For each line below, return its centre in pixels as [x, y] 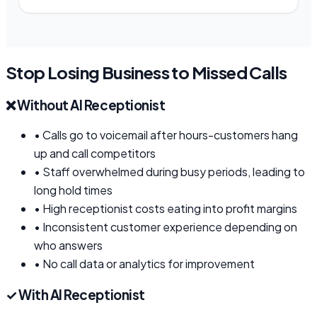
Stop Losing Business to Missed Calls [146, 72]
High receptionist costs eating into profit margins [170, 209]
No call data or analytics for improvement [149, 264]
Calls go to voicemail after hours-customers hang [170, 135]
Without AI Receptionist [90, 105]
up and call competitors [95, 154]
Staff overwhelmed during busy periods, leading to [174, 172]
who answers [68, 246]
